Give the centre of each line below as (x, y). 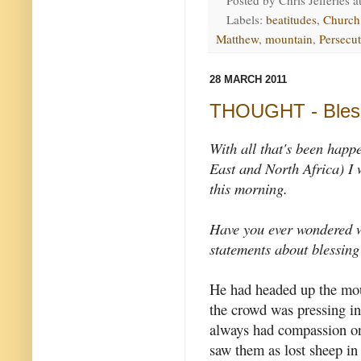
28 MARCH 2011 (248, 80)
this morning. (249, 189)
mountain (289, 39)
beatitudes (291, 20)
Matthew (237, 39)
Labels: (246, 20)
